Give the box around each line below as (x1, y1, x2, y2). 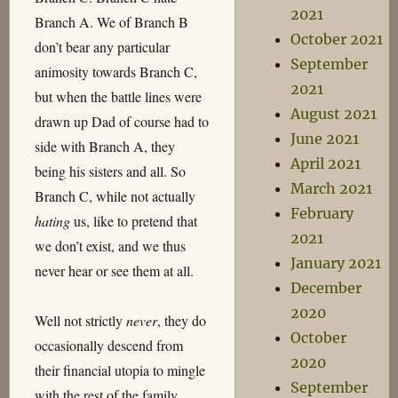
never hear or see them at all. (34, 261, 194, 280)
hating (34, 211, 70, 230)
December (291, 279, 362, 297)
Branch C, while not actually (34, 187, 195, 205)
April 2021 (291, 155, 362, 172)
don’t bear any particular (34, 37, 170, 56)
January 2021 (291, 254, 382, 272)
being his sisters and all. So (34, 162, 186, 180)
